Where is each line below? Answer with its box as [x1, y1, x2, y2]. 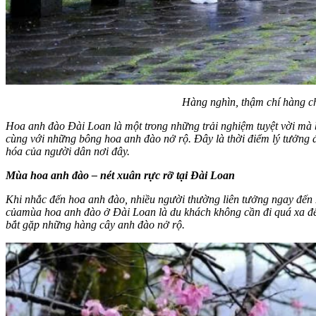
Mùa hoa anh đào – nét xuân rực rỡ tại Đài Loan [6, 169, 235, 181]
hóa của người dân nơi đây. [6, 145, 130, 157]
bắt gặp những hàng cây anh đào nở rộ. [6, 218, 185, 231]
